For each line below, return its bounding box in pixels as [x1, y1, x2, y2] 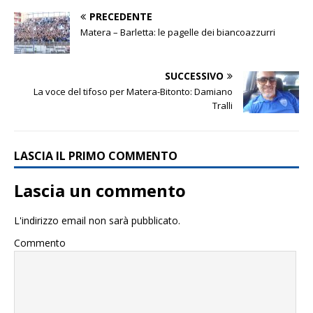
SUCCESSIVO [165, 69, 224, 83]
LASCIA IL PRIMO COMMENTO [14, 148, 177, 164]
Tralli [212, 99, 233, 112]
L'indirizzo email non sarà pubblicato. [14, 214, 180, 228]
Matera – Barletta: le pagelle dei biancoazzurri [80, 26, 275, 39]
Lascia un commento [14, 179, 186, 203]
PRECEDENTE [89, 10, 152, 24]
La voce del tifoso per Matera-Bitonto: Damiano [34, 85, 233, 99]
